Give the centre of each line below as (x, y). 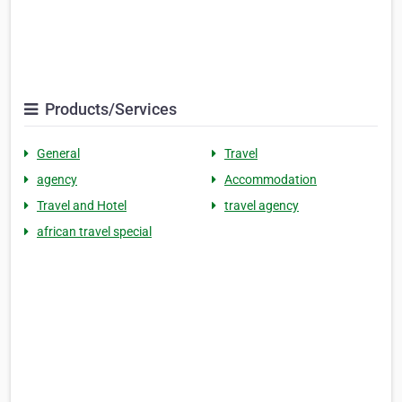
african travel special (94, 232)
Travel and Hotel (82, 206)
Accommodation (271, 180)
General (58, 154)
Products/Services (109, 109)
